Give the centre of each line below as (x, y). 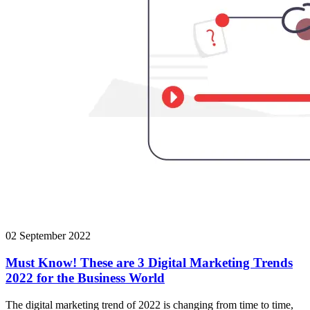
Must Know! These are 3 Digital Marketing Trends (149, 262)
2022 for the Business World (85, 277)
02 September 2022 (48, 236)
